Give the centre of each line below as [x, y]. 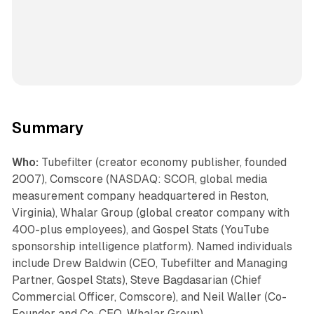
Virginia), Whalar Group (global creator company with [150, 213]
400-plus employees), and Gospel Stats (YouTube [140, 230]
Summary [48, 128]
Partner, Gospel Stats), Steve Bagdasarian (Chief [136, 280]
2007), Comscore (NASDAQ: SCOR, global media [139, 179]
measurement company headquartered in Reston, [140, 196]
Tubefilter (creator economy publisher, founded [162, 163]
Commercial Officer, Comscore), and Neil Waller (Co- [149, 297]
